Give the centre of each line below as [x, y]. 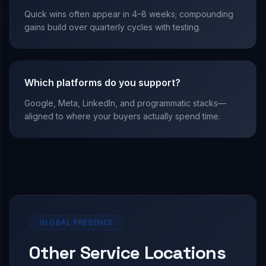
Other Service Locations [127, 253]
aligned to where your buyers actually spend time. [122, 116]
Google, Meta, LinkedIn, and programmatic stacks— [125, 103]
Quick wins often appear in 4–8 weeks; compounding [129, 14]
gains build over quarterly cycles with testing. [113, 27]
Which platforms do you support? [102, 83]
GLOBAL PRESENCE [76, 223]
